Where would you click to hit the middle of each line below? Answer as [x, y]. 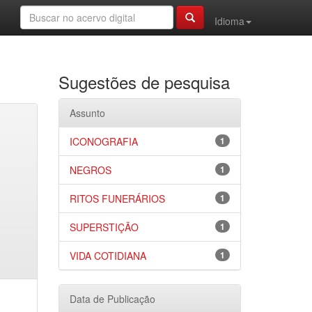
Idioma [229, 21]
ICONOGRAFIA [103, 141]
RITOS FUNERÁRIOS [117, 198]
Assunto [87, 113]
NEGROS [90, 170]
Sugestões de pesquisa [144, 82]
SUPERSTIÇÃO [104, 227]
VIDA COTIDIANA [108, 256]
